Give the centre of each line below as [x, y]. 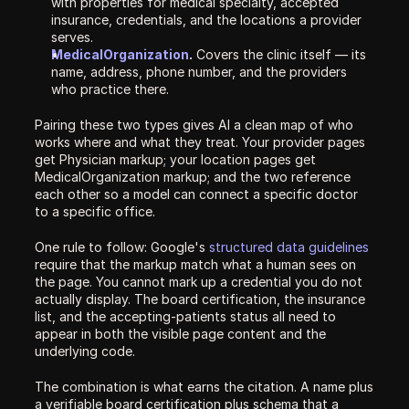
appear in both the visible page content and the [180, 334]
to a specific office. [95, 211]
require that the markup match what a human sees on [195, 264]
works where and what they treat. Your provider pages [200, 142]
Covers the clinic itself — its [279, 54]
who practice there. [110, 89]
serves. [72, 37]
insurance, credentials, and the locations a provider [206, 20]
